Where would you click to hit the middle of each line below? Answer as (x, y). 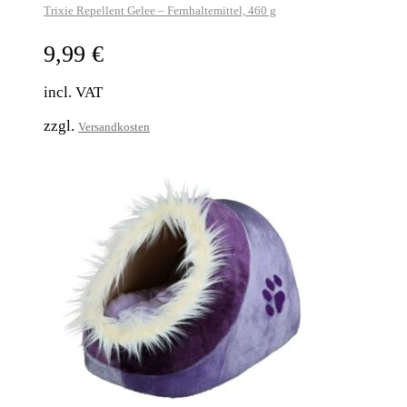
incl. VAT (73, 92)
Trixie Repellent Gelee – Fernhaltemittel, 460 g (160, 11)
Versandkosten (114, 126)
